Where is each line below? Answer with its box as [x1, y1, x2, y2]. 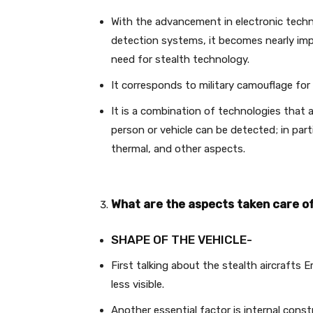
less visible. [111, 278, 164, 291]
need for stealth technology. [111, 53, 249, 66]
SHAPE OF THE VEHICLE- [111, 233, 252, 247]
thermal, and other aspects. [111, 143, 245, 155]
